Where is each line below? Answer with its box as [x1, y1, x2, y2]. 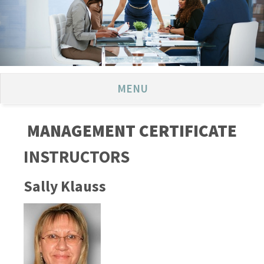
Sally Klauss [24, 177, 107, 196]
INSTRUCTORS [24, 146, 130, 167]
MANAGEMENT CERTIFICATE [27, 120, 237, 141]
